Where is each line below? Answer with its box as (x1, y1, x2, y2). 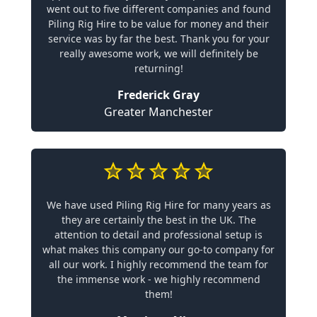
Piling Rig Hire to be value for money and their (48, 17, 269, 30)
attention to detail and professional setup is (54, 228, 263, 241)
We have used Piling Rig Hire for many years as (46, 198, 271, 212)
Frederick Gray (117, 87, 200, 103)
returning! (134, 62, 183, 75)
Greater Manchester (104, 104, 213, 120)
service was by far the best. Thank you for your (47, 32, 270, 45)
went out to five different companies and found (46, 2, 271, 16)
